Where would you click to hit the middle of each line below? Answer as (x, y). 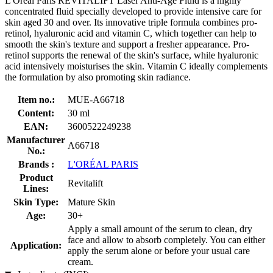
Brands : (36, 164)
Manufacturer (36, 140)
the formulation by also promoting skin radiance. (98, 77)
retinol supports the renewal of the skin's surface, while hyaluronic (132, 55)
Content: (36, 113)
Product (36, 177)
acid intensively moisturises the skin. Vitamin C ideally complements (136, 66)
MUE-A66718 (96, 99)
